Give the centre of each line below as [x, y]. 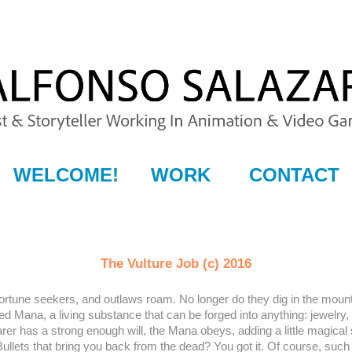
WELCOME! [66, 174]
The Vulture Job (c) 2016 [176, 263]
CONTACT [294, 174]
